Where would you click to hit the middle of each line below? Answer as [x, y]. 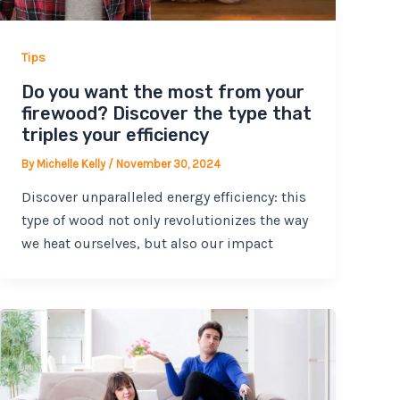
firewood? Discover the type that [167, 113]
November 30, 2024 [169, 163]
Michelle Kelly [73, 163]
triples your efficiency [116, 134]
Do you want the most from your [163, 92]
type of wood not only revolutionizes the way [165, 221]
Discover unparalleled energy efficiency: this [164, 197]
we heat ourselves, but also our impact [148, 244]
